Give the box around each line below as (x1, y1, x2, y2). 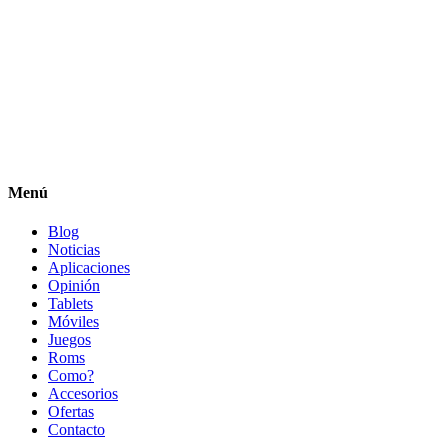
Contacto (48, 421, 105, 439)
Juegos (48, 331, 91, 349)
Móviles (48, 313, 99, 331)
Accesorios (48, 385, 118, 403)
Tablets (48, 295, 93, 313)
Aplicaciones (48, 259, 130, 277)
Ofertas (48, 403, 94, 421)
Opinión (48, 277, 100, 295)
